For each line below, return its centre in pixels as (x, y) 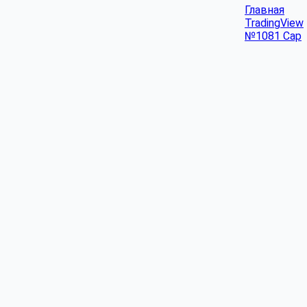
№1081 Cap (273, 36)
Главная (265, 10)
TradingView (274, 23)
